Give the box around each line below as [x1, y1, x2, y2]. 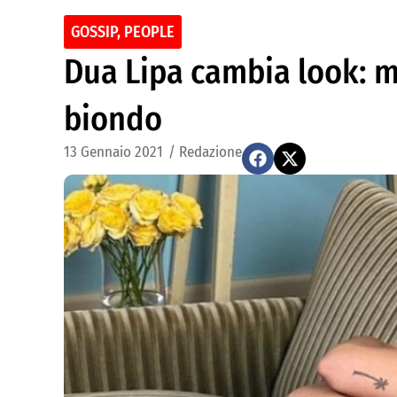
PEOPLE [124, 22, 175, 42]
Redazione [179, 143, 242, 161]
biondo [64, 98, 162, 139]
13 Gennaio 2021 [64, 143, 163, 161]
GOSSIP [71, 22, 117, 42]
